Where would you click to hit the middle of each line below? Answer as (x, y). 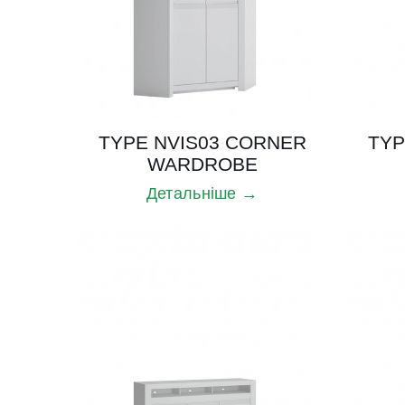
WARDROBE (202, 164)
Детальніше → (202, 193)
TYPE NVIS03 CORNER (202, 142)
